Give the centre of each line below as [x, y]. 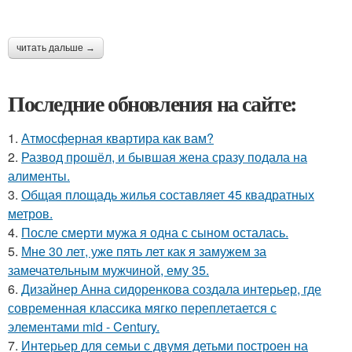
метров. [30, 213]
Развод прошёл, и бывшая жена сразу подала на [164, 156]
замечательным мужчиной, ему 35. [108, 269]
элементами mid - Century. [84, 326]
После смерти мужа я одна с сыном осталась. [155, 232]
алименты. [39, 175]
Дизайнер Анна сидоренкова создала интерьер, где [171, 288]
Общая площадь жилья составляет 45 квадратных [168, 194]
